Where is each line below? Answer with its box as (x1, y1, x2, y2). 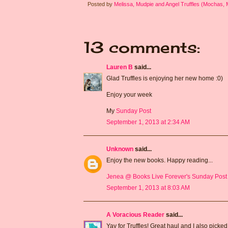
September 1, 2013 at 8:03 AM (106, 184, 190, 192)
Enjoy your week (106, 91, 152, 99)
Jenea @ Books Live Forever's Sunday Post (106, 173, 227, 181)
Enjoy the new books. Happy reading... (106, 157, 213, 164)
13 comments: (83, 38, 200, 57)
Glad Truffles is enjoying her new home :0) (106, 75, 223, 82)
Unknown (106, 146, 133, 153)
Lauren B (106, 64, 133, 71)
